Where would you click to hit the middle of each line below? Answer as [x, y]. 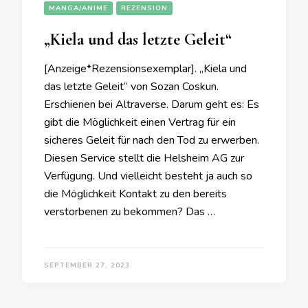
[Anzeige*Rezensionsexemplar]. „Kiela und [145, 69]
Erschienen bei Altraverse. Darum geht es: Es [152, 104]
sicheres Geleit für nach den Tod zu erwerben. [152, 140]
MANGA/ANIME [78, 8]
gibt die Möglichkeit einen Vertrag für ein [140, 122]
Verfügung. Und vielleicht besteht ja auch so [148, 176]
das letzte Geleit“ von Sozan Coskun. [131, 87]
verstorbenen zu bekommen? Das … [130, 212]
